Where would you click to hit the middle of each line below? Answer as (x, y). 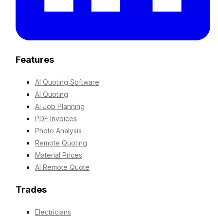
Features (35, 60)
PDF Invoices (56, 119)
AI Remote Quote (62, 167)
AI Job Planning (60, 107)
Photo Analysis (58, 131)
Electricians (53, 212)
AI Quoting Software (67, 82)
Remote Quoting (61, 143)
